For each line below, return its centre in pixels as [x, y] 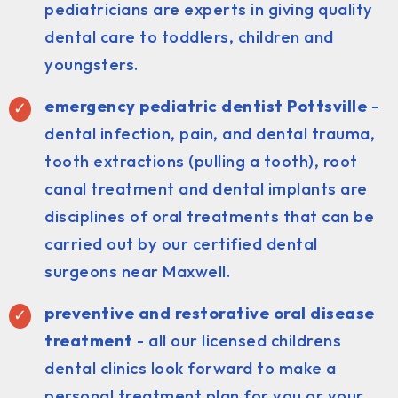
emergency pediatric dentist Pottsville [206, 106]
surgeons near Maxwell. [137, 271]
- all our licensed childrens [237, 340]
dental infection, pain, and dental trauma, [210, 133]
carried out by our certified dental [181, 243]
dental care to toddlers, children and [189, 36]
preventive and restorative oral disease [210, 313]
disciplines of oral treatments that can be [209, 216]
